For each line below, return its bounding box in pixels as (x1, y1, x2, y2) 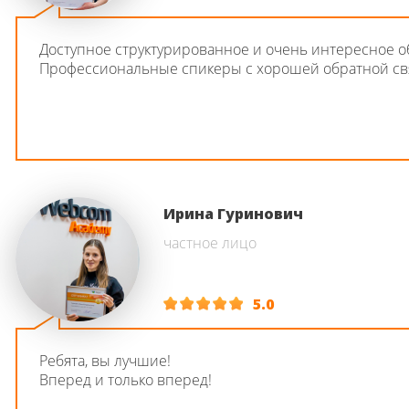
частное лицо (163, 233, 257, 253)
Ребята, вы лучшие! (39, 351, 171, 371)
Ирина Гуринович (163, 204, 303, 224)
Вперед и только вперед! (39, 370, 212, 390)
